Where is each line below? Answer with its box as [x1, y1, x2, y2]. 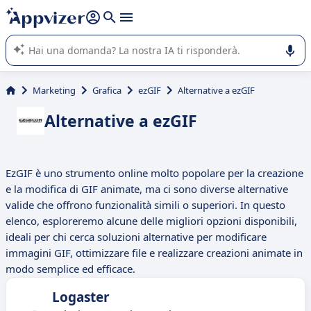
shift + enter [58, 5, 114, 17]
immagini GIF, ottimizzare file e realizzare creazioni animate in [6, 246, 303, 260]
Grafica [92, 84, 121, 96]
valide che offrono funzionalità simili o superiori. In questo [6, 198, 285, 212]
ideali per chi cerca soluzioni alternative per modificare [6, 230, 267, 244]
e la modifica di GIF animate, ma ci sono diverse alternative [6, 182, 288, 196]
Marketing [33, 84, 76, 96]
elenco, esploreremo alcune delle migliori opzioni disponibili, [6, 214, 297, 228]
